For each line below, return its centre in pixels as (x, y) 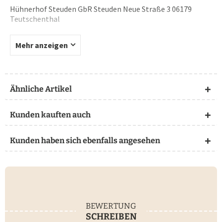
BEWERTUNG (111, 206)
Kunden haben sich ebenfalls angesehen (85, 140)
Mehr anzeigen (42, 45)
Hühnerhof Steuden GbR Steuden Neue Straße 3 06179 (101, 9)
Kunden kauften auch (50, 114)
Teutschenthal (35, 19)
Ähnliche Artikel (41, 89)
